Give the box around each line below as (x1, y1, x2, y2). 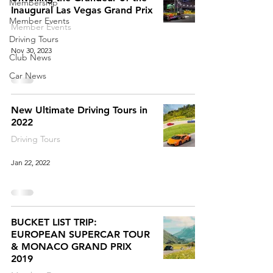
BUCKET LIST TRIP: (11, 216, 97, 228)
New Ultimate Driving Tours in (11, 104, 147, 116)
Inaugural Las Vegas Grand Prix (11, 4, 153, 16)
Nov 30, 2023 (11, 45, 52, 55)
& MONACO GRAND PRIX (11, 241, 132, 252)
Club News (9, 52, 51, 63)
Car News (9, 70, 46, 81)
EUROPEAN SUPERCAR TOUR (11, 229, 150, 240)
